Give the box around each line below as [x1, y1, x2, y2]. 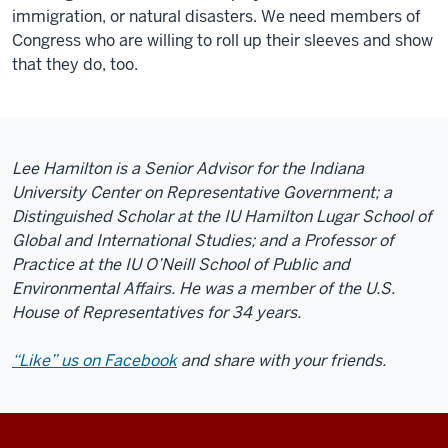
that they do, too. [12, 53, 138, 75]
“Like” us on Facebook [12, 349, 177, 371]
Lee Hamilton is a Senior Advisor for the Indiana [12, 157, 364, 179]
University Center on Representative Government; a [12, 181, 392, 203]
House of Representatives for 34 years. [12, 301, 301, 323]
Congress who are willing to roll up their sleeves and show [12, 29, 433, 51]
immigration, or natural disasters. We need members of [12, 5, 421, 27]
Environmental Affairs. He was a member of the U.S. [12, 277, 395, 299]
